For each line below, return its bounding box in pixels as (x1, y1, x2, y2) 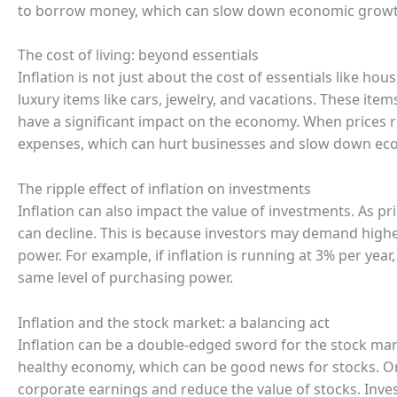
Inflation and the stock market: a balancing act (18, 312, 330, 332)
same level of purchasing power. (18, 267, 233, 287)
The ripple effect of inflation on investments (18, 178, 311, 198)
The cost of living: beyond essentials (18, 45, 259, 66)
